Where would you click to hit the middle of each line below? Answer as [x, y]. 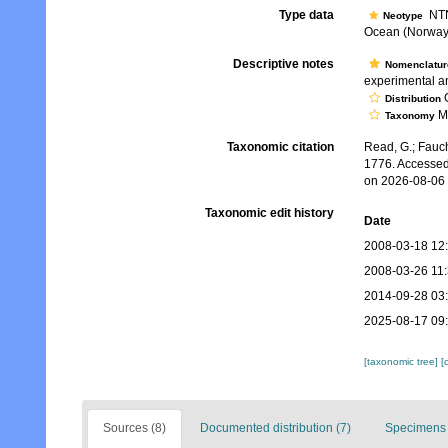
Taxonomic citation [280, 147]
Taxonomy [409, 116]
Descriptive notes [283, 64]
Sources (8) [134, 428]
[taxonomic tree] [402, 362]
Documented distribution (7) [275, 428]
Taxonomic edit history [269, 213]
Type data [306, 15]
